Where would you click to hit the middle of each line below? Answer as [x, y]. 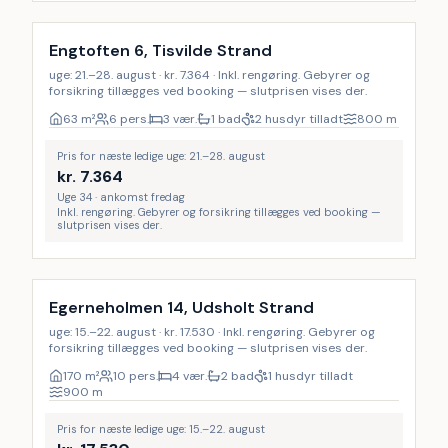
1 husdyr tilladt [310, 376]
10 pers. [135, 376]
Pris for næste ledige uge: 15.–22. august [161, 429]
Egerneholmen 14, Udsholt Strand [181, 307]
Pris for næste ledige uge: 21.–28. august [161, 156]
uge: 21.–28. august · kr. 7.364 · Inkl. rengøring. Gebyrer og [209, 75]
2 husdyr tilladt [299, 119]
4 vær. [189, 376]
